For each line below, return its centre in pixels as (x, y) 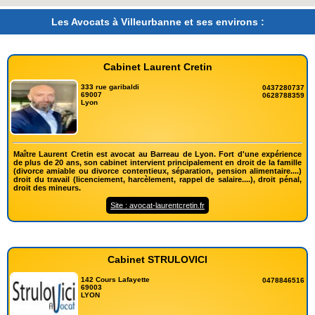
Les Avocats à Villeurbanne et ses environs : (157, 22)
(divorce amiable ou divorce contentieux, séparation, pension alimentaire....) (157, 171)
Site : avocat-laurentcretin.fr (157, 205)
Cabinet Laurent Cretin (157, 67)
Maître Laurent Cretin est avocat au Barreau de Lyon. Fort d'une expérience (157, 154)
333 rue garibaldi (110, 87)
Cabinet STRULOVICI (157, 259)
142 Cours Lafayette (116, 279)
